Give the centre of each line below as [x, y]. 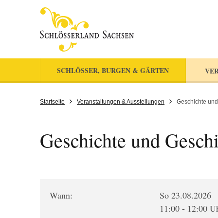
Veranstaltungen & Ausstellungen [121, 102]
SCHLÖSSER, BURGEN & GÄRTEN [113, 70]
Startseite [52, 102]
